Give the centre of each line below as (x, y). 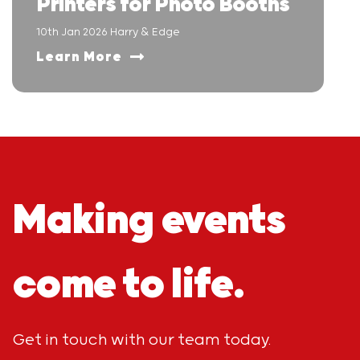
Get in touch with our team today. (141, 340)
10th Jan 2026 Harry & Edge (108, 33)
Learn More (79, 57)
